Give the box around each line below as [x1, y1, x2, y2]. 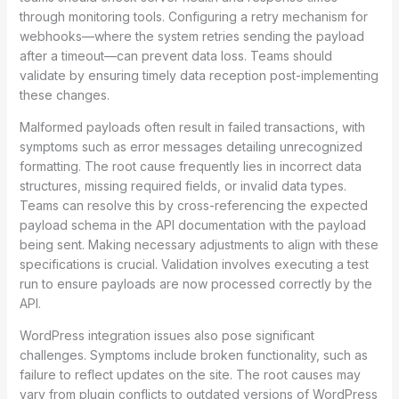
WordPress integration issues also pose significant [19, 327, 314, 343]
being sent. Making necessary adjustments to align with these [19, 236, 379, 252]
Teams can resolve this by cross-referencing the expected [19, 197, 368, 213]
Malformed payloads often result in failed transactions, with [19, 118, 365, 134]
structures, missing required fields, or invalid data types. [19, 177, 346, 193]
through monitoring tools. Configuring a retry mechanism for [19, 8, 368, 24]
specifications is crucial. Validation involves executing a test [19, 256, 369, 272]
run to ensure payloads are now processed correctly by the [19, 275, 372, 291]
